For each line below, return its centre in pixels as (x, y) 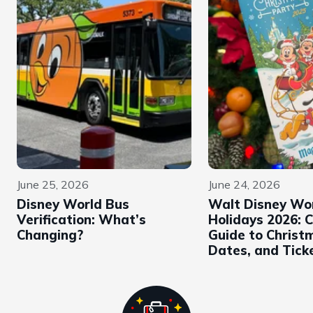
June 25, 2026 (53, 185)
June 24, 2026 (244, 185)
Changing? (50, 235)
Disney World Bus (73, 205)
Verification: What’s (81, 220)
